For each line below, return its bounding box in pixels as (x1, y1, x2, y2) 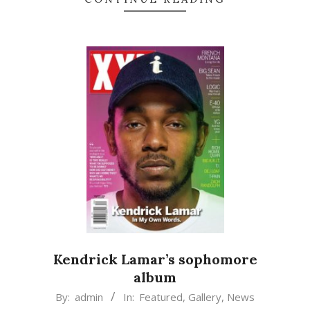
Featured (139, 290, 183, 304)
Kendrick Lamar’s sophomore (53, 250, 257, 268)
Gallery (188, 290, 221, 304)
